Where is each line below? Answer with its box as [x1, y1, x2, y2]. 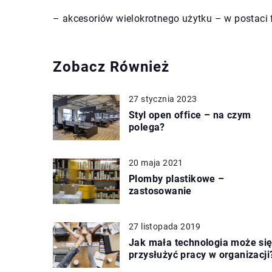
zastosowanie [129, 185, 192, 197]
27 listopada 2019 [129, 221, 201, 231]
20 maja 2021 [129, 157, 183, 168]
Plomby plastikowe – [129, 172, 225, 185]
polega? [129, 121, 165, 133]
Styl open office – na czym [129, 109, 251, 121]
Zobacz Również [53, 58, 169, 75]
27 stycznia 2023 [129, 93, 197, 104]
